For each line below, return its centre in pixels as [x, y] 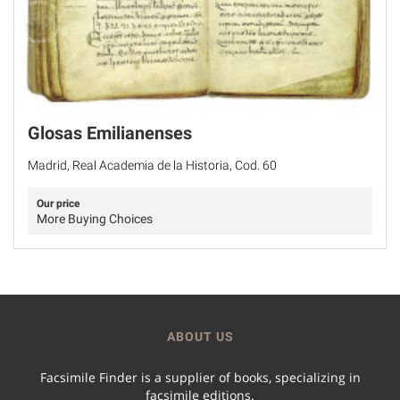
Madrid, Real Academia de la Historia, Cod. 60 [152, 165]
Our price [58, 203]
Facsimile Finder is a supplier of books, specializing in [200, 377]
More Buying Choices [95, 218]
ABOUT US [200, 336]
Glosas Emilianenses [110, 133]
